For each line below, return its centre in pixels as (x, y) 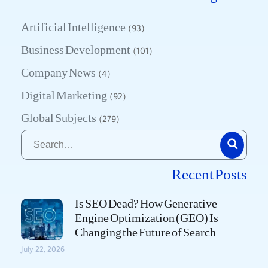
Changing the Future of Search (145, 232)
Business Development (76, 50)
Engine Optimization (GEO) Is (147, 218)
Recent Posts (209, 175)
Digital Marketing (64, 95)
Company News (58, 73)
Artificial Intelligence (73, 27)
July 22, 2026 (43, 251)
